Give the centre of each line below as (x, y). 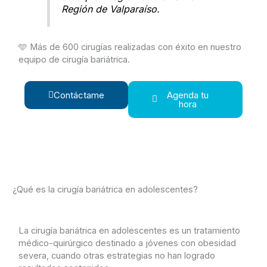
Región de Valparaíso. (111, 9)
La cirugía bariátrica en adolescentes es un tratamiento (129, 230)
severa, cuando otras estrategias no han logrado (117, 255)
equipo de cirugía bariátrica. (74, 60)
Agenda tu (188, 95)
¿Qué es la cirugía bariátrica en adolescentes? (105, 189)
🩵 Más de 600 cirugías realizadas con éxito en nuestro (130, 47)
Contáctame (79, 95)
